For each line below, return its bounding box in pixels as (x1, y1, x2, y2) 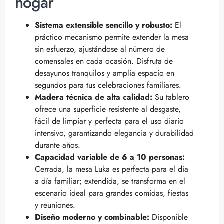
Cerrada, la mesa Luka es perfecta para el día (35, 163, 188, 175)
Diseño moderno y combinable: (35, 211, 149, 223)
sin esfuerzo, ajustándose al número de (35, 43, 165, 55)
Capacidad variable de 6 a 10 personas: (35, 151, 185, 163)
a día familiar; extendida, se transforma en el (35, 175, 185, 187)
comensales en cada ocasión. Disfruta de (35, 55, 173, 67)
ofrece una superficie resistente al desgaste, (35, 103, 181, 115)
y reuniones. (35, 199, 75, 211)
